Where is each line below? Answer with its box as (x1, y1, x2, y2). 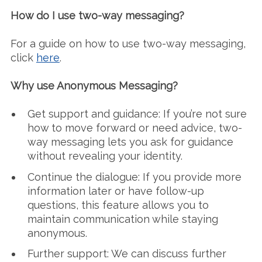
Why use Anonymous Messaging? (10, 80, 178, 92)
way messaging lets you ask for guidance (27, 136, 233, 148)
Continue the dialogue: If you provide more (27, 170, 242, 183)
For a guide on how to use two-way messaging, (10, 37, 246, 50)
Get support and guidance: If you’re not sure (27, 108, 247, 120)
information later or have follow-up (27, 184, 204, 197)
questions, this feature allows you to (27, 198, 209, 211)
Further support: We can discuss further (27, 247, 226, 260)
